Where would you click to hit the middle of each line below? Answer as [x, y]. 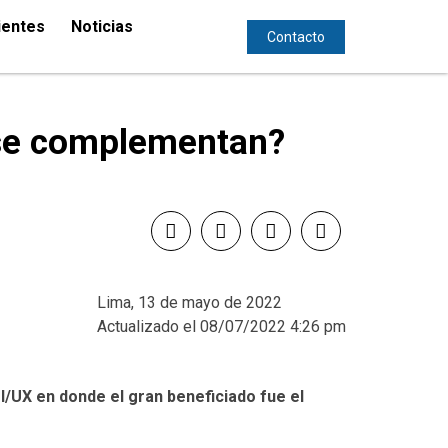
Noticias [102, 27]
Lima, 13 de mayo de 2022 [189, 302]
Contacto [296, 36]
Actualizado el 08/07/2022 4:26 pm [221, 326]
